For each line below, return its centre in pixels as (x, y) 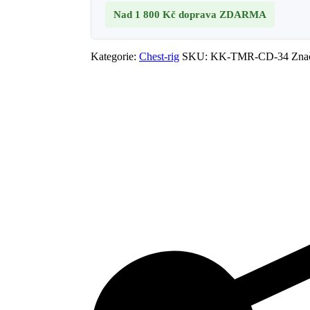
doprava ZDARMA (223, 15)
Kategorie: (115, 57)
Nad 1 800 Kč (146, 15)
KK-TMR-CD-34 (250, 57)
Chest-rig (159, 57)
